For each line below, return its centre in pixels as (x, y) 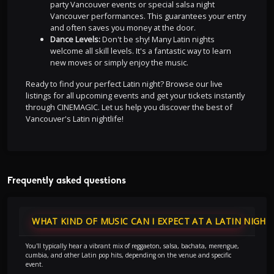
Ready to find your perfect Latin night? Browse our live (124, 84)
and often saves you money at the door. (123, 28)
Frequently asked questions (67, 181)
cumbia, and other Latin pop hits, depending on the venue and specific (128, 255)
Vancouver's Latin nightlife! (74, 119)
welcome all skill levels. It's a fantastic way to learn (140, 51)
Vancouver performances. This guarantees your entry (148, 16)
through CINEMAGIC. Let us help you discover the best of (129, 107)
